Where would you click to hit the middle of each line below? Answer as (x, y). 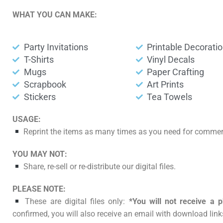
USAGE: (27, 119)
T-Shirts (39, 60)
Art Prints (166, 85)
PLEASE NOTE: (39, 189)
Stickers (40, 97)
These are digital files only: (75, 202)
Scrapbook (45, 85)
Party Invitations (56, 47)
